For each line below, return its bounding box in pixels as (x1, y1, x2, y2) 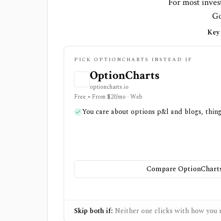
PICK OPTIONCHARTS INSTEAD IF (74, 56, 192, 64)
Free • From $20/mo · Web (74, 92, 143, 102)
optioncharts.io (90, 82, 129, 92)
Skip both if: (74, 206, 113, 216)
